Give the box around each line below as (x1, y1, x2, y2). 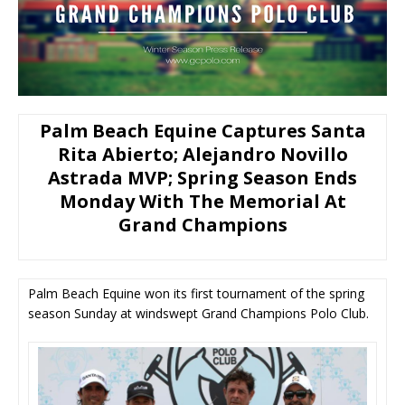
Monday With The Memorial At (59, 188, 346, 213)
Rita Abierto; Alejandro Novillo (57, 141, 348, 166)
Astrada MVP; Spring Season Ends (48, 165, 357, 190)
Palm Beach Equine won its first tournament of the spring (28, 284, 364, 302)
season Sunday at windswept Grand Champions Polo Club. (28, 304, 369, 322)
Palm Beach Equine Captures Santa (39, 118, 366, 143)
